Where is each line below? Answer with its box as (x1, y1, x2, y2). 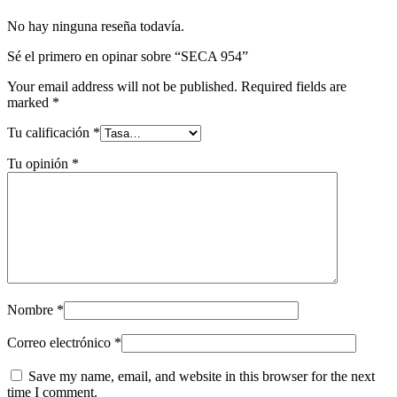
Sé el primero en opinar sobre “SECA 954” (7, 49, 248, 65)
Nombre (7, 302, 57, 318)
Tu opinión (7, 156, 72, 172)
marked (7, 95, 52, 111)
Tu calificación (7, 125, 93, 141)
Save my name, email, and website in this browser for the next (28, 369, 375, 385)
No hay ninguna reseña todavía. (7, 19, 184, 35)
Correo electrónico (7, 335, 114, 351)
